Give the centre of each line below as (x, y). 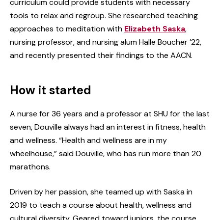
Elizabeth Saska (155, 28)
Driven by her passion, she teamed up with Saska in (101, 192)
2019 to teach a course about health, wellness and (101, 205)
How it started (51, 90)
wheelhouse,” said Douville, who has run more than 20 (106, 153)
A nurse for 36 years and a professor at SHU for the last (110, 113)
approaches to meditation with (67, 28)
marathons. (30, 166)
